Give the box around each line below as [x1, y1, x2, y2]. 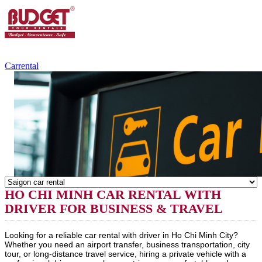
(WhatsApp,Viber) [5, 50, 73, 60]
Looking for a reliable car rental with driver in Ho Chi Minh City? [5, 230, 238, 240]
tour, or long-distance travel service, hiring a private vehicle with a [5, 249, 246, 258]
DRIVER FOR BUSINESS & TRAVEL [5, 201, 223, 216]
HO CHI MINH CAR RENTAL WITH [5, 187, 221, 202]
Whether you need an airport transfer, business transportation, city [5, 240, 250, 249]
